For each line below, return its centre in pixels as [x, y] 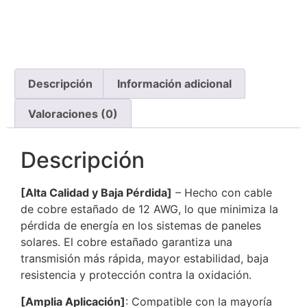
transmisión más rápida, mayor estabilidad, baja [145, 259]
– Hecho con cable [222, 193]
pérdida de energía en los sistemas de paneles [141, 226]
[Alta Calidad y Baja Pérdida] [96, 193]
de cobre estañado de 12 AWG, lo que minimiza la [149, 209]
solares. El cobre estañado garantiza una [126, 242]
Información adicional [174, 83]
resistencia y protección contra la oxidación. [136, 275]
